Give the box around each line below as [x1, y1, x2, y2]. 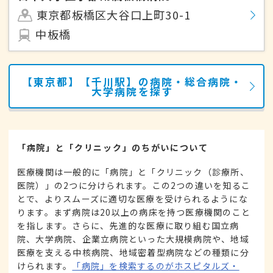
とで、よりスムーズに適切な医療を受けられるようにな [17, 193, 248, 205]
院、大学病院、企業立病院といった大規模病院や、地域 [17, 233, 249, 246]
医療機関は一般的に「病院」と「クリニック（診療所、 [17, 166, 249, 179]
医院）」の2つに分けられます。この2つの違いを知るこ [17, 179, 251, 192]
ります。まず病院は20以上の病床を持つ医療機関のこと [17, 206, 251, 219]
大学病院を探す [91, 83, 173, 99]
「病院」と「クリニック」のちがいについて [17, 141, 208, 154]
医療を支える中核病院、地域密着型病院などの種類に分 [17, 246, 249, 259]
